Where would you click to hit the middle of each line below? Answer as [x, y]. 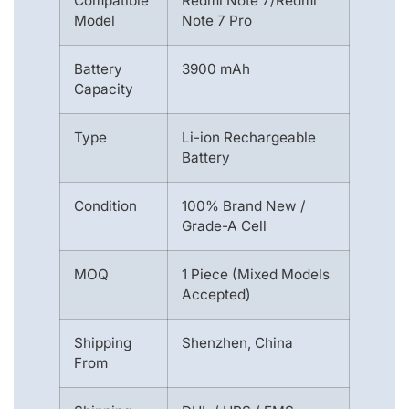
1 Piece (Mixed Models [256, 275]
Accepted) [216, 295]
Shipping [103, 343]
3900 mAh [216, 69]
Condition [105, 206]
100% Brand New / [244, 206]
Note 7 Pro [217, 21]
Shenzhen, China [237, 343]
